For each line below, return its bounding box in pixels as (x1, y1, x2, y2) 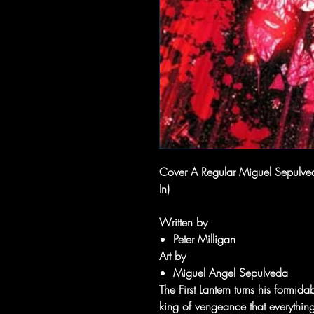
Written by (159, 214, 207, 230)
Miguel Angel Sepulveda (173, 265, 288, 280)
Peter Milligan (173, 231, 235, 247)
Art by (159, 248, 186, 264)
